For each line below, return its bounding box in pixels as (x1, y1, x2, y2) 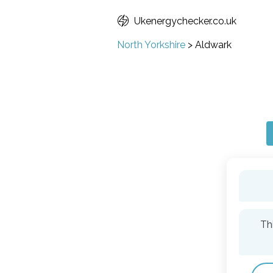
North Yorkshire (117, 39, 185, 51)
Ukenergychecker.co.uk (134, 15, 236, 27)
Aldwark (195, 39, 232, 51)
